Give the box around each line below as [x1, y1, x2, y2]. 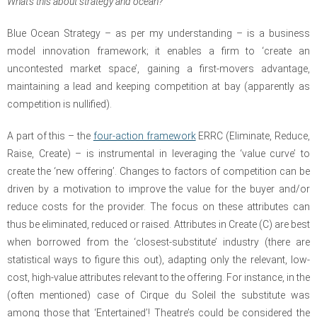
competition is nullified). [7, 98, 112, 110]
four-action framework [93, 130, 196, 142]
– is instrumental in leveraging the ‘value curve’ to [70, 148, 311, 159]
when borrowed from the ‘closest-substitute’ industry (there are [7, 236, 310, 248]
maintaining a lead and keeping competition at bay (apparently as [7, 81, 310, 92]
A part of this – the [7, 130, 93, 142]
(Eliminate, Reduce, [223, 130, 311, 142]
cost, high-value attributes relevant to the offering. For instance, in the [7, 272, 310, 283]
